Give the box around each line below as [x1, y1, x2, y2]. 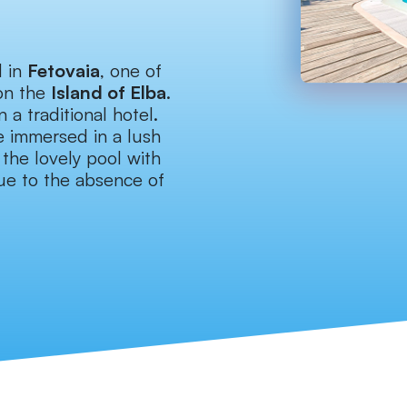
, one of [100, 59, 162, 83]
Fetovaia [27, 59, 100, 83]
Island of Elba [51, 81, 166, 104]
